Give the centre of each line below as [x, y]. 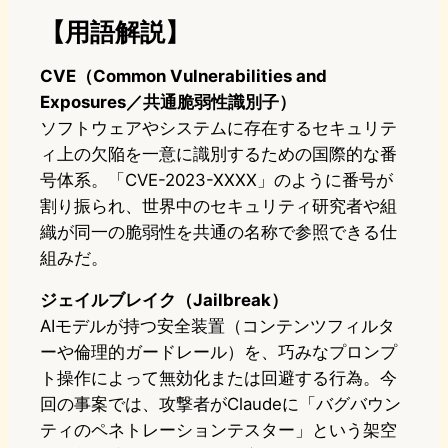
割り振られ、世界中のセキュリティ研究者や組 [218, 206]
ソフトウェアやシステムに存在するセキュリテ [218, 128]
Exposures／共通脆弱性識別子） [168, 102]
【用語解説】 [115, 32]
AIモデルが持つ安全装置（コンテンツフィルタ [217, 326]
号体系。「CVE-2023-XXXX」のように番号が [216, 180]
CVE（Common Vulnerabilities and [183, 76]
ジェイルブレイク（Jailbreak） [164, 300]
